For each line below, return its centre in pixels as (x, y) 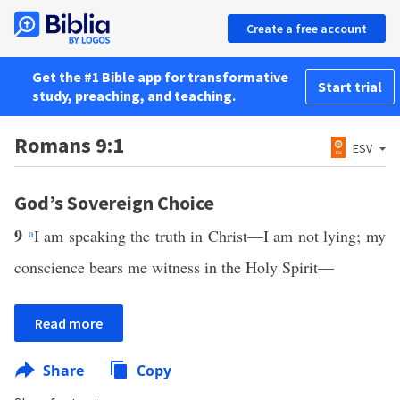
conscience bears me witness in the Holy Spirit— (174, 267)
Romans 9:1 (69, 145)
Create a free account (307, 29)
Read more (69, 323)
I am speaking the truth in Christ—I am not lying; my (210, 236)
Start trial (350, 87)
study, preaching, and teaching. (134, 96)
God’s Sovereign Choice (114, 203)
